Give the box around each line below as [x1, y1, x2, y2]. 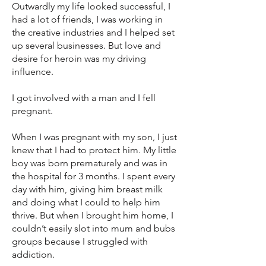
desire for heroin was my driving [12, 53, 146, 64]
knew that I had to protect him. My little [12, 144, 176, 156]
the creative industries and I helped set [12, 27, 175, 38]
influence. [12, 66, 53, 77]
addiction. [12, 249, 55, 260]
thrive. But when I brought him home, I [12, 210, 173, 221]
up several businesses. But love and [12, 40, 161, 51]
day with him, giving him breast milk [12, 183, 163, 195]
